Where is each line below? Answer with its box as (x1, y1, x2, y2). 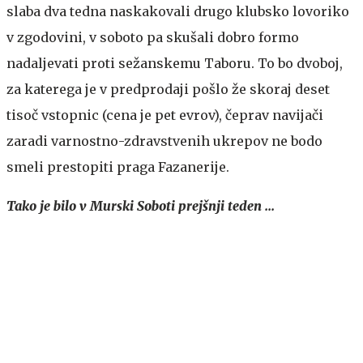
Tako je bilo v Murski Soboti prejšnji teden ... (6, 197, 275, 214)
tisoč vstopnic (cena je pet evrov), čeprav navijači (6, 106, 323, 123)
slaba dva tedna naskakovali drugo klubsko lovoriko (6, 2, 349, 19)
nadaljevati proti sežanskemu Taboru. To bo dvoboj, (6, 54, 343, 71)
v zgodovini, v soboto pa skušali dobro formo (6, 28, 299, 45)
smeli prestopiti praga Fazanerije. (6, 158, 229, 175)
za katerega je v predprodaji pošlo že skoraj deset (6, 80, 330, 97)
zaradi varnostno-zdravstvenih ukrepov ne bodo (6, 132, 322, 149)
